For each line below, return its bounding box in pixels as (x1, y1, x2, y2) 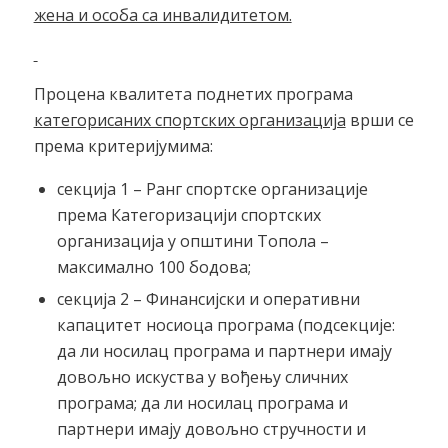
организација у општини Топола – (56, 229, 329, 252)
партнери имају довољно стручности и (56, 417, 366, 440)
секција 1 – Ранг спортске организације (56, 177, 368, 200)
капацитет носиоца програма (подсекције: (56, 313, 395, 336)
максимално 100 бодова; (56, 255, 251, 278)
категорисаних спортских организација (33, 109, 346, 131)
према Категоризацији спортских (56, 203, 321, 226)
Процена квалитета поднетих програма (33, 83, 353, 105)
